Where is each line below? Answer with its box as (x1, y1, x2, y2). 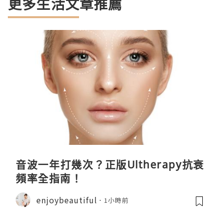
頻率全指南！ (16, 171, 82, 186)
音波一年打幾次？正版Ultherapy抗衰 (16, 158, 204, 172)
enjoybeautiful (36, 193, 97, 206)
